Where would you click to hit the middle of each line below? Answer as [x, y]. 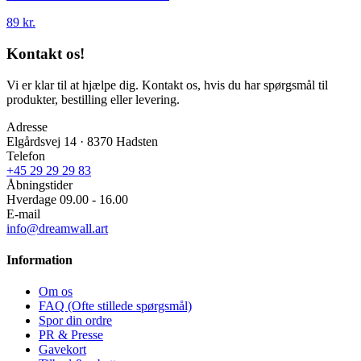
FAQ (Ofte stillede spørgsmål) [115, 306]
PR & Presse [71, 335]
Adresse [27, 127]
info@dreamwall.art [57, 228]
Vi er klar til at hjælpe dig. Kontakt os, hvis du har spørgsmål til [167, 85]
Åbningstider [39, 185]
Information [39, 260]
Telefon [26, 156]
